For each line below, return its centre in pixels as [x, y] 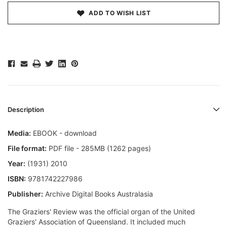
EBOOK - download [64, 133]
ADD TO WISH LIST [120, 13]
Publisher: [25, 194]
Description [26, 110]
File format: [27, 148]
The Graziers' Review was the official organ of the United [101, 212]
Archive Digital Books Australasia [98, 194]
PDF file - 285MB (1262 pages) [99, 148]
